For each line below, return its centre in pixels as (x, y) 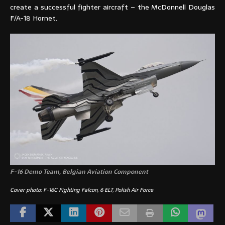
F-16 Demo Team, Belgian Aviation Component (79, 172)
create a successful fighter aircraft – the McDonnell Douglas (113, 7)
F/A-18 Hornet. (34, 18)
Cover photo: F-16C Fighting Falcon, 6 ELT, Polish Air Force (82, 190)
